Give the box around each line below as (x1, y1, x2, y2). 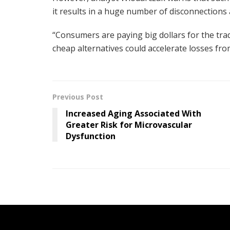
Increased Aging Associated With (66, 107, 201, 119)
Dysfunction (66, 130, 116, 142)
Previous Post (52, 91, 103, 102)
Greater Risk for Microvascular (66, 119, 192, 130)
